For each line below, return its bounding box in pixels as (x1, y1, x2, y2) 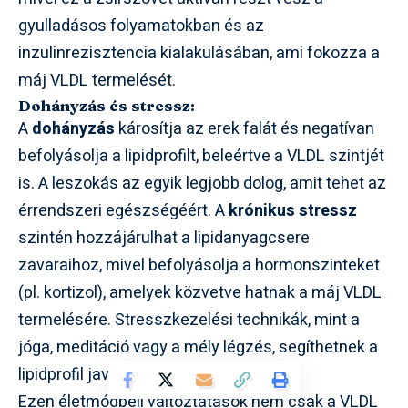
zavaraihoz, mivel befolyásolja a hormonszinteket (18, 252, 380, 278)
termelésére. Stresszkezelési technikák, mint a (18, 307, 360, 332)
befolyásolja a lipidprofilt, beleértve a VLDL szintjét (18, 143, 384, 168)
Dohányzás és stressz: (18, 95, 195, 115)
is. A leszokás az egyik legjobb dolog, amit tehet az (18, 170, 386, 196)
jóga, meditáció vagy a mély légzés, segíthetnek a (18, 334, 378, 360)
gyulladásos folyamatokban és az (18, 13, 264, 38)
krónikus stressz (229, 198, 357, 223)
